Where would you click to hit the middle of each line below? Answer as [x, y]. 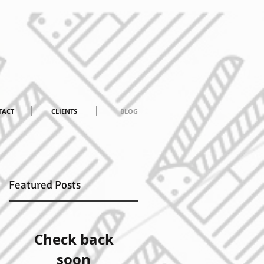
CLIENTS [64, 111]
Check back [74, 239]
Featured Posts [45, 185]
